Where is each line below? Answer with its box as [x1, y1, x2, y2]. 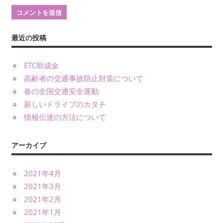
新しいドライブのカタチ [24, 99, 106, 110]
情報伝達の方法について [24, 112, 106, 122]
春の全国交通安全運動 [24, 86, 99, 97]
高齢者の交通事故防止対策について [24, 73, 143, 84]
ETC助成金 [24, 60, 59, 71]
